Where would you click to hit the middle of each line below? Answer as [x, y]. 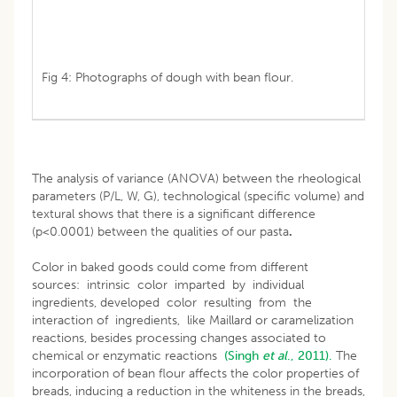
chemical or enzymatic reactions [128, 355]
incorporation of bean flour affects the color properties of [195, 373]
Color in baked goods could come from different [172, 267]
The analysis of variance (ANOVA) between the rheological [196, 178]
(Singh [243, 355]
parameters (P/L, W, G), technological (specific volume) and [198, 196]
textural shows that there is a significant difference [174, 214]
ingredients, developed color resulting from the [174, 302]
